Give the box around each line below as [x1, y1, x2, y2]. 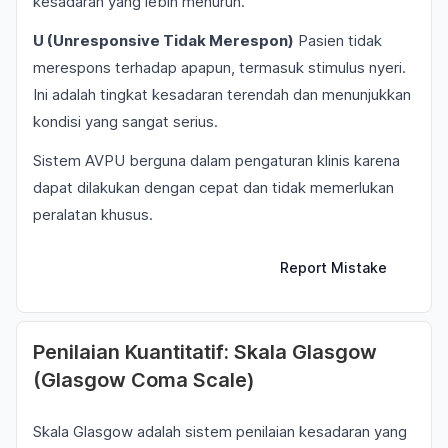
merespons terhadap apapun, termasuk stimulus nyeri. [33, 58, 406, 77]
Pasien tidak [294, 31, 382, 50]
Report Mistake [280, 259, 387, 276]
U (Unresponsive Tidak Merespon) [33, 31, 294, 50]
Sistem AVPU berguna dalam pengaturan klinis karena [33, 151, 400, 170]
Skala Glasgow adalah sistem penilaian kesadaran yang [33, 422, 407, 441]
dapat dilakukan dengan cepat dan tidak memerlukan [33, 178, 394, 197]
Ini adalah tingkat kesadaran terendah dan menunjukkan [33, 85, 411, 104]
